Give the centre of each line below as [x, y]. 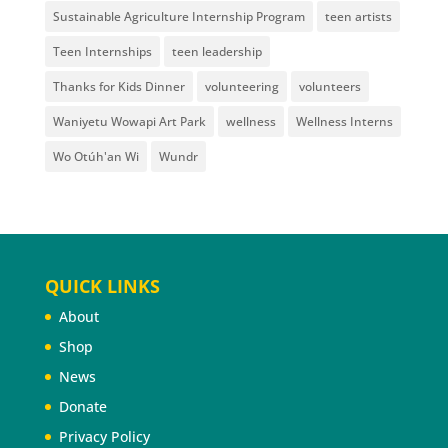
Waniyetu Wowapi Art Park [129, 122]
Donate [82, 407]
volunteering [241, 87]
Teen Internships [102, 52]
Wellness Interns [344, 122]
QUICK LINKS [102, 286]
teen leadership [216, 52]
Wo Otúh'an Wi [95, 157]
